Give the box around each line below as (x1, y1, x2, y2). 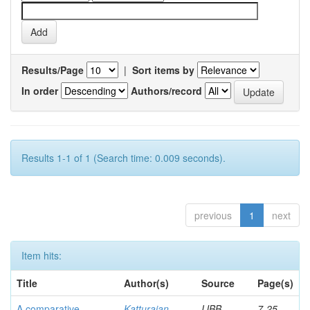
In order (21, 83, 58, 98)
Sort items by (132, 63, 194, 77)
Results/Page (21, 63, 84, 77)
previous (194, 208, 232, 222)
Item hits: (21, 248, 62, 262)
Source (201, 276, 235, 290)
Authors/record (131, 83, 202, 98)
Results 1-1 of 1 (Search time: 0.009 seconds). (21, 151, 226, 165)
